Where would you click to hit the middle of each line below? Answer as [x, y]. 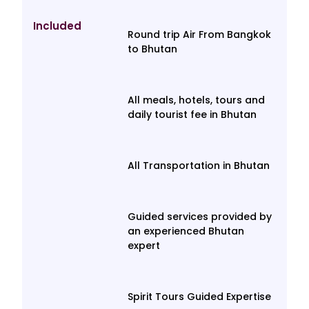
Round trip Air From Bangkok [200, 35]
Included [57, 26]
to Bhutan [153, 49]
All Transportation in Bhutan [199, 166]
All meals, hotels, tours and [197, 100]
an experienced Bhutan [186, 231]
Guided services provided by [200, 217]
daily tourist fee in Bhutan [192, 115]
